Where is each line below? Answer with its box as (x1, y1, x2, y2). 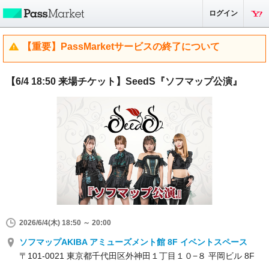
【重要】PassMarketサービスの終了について (22, 41, 220, 52)
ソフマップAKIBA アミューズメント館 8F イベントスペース (19, 237, 247, 247)
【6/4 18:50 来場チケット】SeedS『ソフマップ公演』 (6, 76, 242, 86)
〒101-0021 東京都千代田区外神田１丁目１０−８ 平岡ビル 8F (19, 251, 255, 261)
